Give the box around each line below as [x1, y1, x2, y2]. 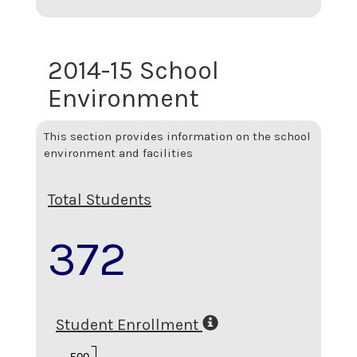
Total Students [48, 190, 151, 209]
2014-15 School [48, 55, 219, 85]
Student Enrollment [56, 315, 198, 334]
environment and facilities [44, 146, 193, 160]
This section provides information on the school [44, 129, 311, 143]
